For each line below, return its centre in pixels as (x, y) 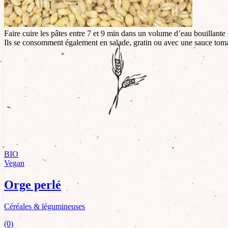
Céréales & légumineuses (45, 206)
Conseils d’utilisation (59, 12)
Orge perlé (33, 184)
